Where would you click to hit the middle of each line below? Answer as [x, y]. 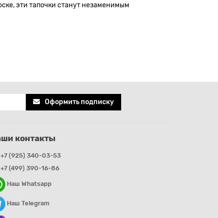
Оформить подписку [80, 102]
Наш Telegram [28, 203]
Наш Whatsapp [29, 184]
